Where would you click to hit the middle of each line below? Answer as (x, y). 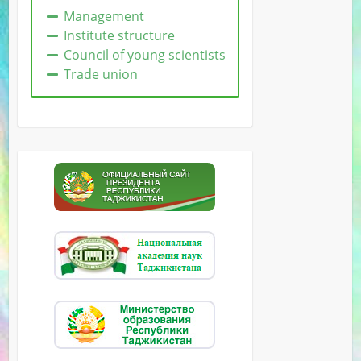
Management (102, 17)
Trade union (100, 75)
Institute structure (119, 36)
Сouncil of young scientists (144, 55)
